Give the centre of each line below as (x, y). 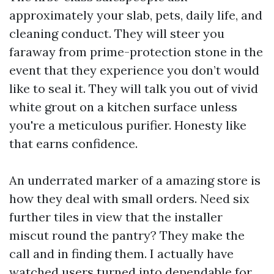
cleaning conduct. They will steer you (117, 33)
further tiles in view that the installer (116, 217)
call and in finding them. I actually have (121, 254)
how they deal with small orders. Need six (129, 198)
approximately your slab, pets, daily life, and (136, 15)
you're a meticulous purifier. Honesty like (128, 125)
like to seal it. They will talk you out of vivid (134, 88)
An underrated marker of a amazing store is (135, 180)
